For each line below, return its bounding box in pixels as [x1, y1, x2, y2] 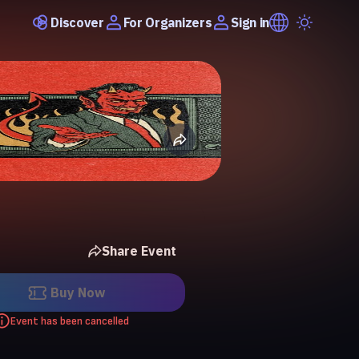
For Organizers [123, 14, 212, 30]
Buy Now [50, 284, 105, 301]
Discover [50, 14, 104, 30]
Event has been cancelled [10, 313, 129, 328]
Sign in [231, 14, 269, 30]
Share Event [102, 243, 176, 259]
